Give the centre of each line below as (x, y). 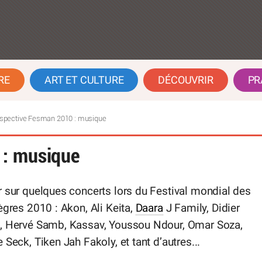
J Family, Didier (201, 208)
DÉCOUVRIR (186, 80)
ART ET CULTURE (84, 80)
